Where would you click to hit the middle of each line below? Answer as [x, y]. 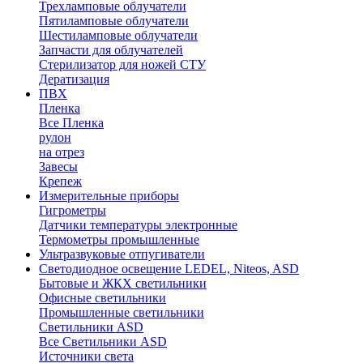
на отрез [62, 152]
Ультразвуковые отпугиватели [122, 254]
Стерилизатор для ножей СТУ [122, 64]
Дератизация [74, 79]
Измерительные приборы [109, 196]
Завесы [58, 167]
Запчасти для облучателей [111, 50]
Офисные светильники [102, 298]
